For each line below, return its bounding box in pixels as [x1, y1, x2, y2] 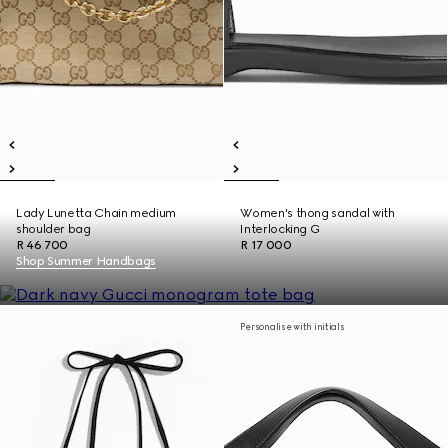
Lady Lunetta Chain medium [16, 206, 176, 220]
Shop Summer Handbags [16, 254, 156, 268]
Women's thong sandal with [240, 206, 395, 220]
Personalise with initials [240, 321, 345, 332]
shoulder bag [16, 222, 91, 236]
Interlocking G [240, 222, 320, 236]
